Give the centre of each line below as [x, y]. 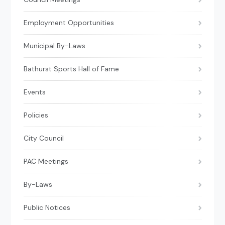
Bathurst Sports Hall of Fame [72, 69]
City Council [44, 138]
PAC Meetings [46, 161]
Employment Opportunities [69, 23]
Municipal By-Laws [55, 46]
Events [35, 92]
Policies [36, 115]
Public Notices [47, 208]
